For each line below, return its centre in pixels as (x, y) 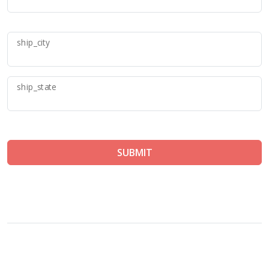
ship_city (33, 43)
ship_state (37, 87)
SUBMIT (134, 153)
